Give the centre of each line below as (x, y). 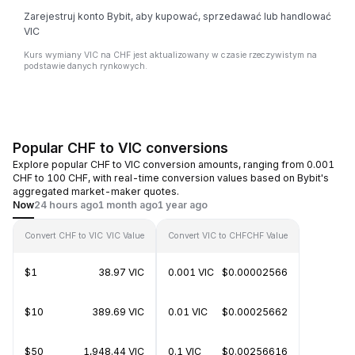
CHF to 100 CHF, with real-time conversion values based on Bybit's (171, 178)
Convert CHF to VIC (64, 236)
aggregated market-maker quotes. (96, 191)
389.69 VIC (118, 312)
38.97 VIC (121, 272)
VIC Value (125, 236)
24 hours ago (66, 205)
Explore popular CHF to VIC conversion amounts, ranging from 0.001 (174, 164)
